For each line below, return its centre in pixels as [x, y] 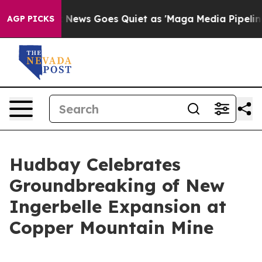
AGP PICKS [31, 19]
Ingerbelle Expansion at [118, 206]
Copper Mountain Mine [111, 227]
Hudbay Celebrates [95, 164]
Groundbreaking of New [117, 185]
